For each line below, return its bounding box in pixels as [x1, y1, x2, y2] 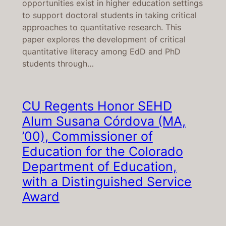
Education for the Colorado [22, 144, 183, 159]
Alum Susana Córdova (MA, [22, 114, 186, 129]
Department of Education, [22, 159, 177, 175]
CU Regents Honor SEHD [22, 98, 172, 114]
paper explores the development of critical [22, 34, 186, 45]
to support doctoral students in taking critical [22, 10, 197, 21]
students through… [22, 59, 94, 69]
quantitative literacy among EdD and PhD [22, 46, 181, 57]
